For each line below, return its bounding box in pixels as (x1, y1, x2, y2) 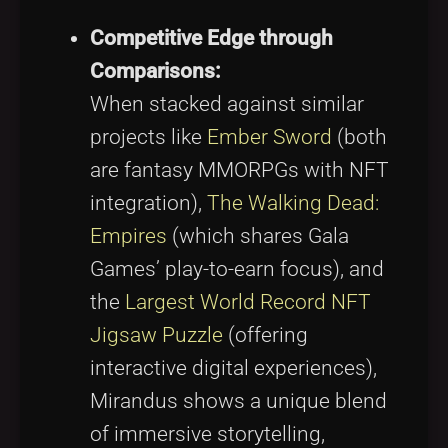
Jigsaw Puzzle (90, 322, 223, 347)
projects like (90, 124, 207, 149)
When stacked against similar (90, 91, 364, 116)
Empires (90, 223, 167, 248)
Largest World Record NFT (125, 289, 371, 314)
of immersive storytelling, (90, 421, 325, 446)
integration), (90, 190, 207, 215)
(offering (223, 322, 308, 347)
